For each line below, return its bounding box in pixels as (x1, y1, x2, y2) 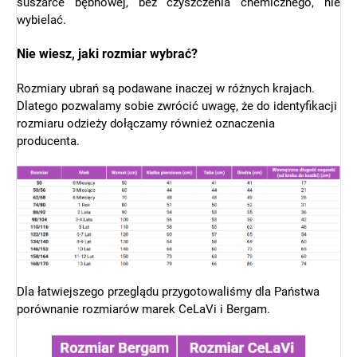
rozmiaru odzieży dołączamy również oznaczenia (17, 116, 275, 131)
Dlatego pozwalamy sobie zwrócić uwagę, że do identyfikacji (17, 99, 337, 114)
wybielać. (17, 13, 66, 28)
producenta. (17, 134, 80, 149)
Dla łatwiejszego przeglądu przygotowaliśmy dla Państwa (17, 284, 320, 300)
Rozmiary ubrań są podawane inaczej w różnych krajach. (17, 81, 315, 96)
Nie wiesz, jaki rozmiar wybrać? (17, 46, 198, 62)
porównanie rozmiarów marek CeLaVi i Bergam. (17, 302, 270, 317)
